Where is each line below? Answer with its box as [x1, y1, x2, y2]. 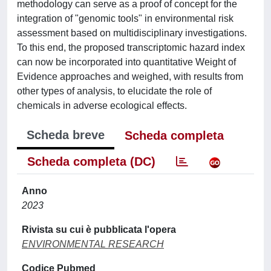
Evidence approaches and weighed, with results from [17, 71, 243, 82]
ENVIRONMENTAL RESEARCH [22, 238, 164, 249]
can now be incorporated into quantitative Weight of [17, 56, 236, 67]
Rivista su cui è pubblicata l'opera [22, 224, 176, 235]
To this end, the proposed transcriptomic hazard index [17, 42, 245, 53]
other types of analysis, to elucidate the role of [17, 85, 212, 96]
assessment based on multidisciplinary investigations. [17, 27, 247, 38]
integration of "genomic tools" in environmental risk [17, 13, 233, 24]
